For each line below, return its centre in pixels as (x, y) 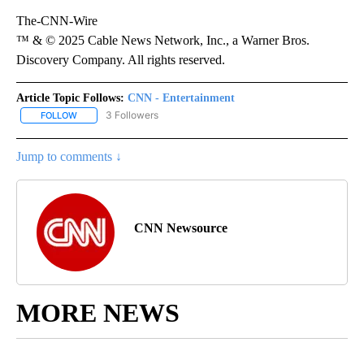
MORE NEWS (98, 313)
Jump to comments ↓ (69, 157)
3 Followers (132, 115)
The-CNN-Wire (57, 20)
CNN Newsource (181, 228)
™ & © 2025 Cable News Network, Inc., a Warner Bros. (163, 40)
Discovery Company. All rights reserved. (121, 59)
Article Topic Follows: (70, 97)
